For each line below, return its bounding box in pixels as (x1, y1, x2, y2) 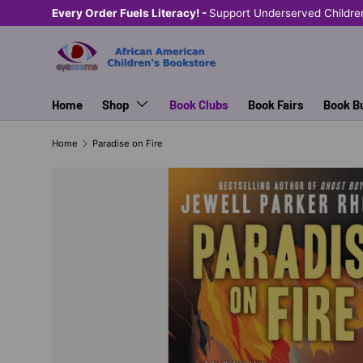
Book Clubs (169, 97, 228, 112)
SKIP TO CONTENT (73, 22, 172, 35)
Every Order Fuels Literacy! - (52, 6, 209, 19)
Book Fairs (248, 97, 304, 112)
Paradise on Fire (92, 137, 163, 149)
